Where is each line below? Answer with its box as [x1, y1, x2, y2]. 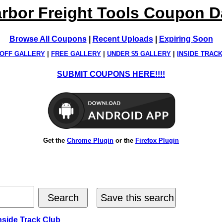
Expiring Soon [159, 35, 213, 43]
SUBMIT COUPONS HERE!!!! [57, 70, 165, 79]
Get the [43, 136, 67, 144]
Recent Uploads [92, 35, 153, 43]
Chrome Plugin [67, 136, 113, 144]
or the [113, 136, 135, 144]
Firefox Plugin [135, 136, 179, 144]
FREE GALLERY [51, 50, 101, 58]
